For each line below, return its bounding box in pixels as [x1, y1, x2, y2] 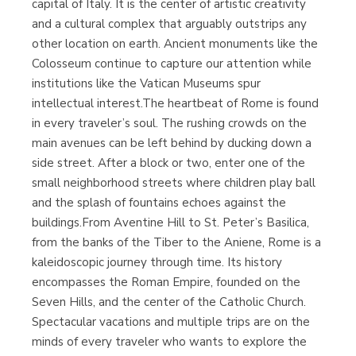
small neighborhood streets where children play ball [32, 174, 315, 191]
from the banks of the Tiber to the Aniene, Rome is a [32, 234, 321, 250]
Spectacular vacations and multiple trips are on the [32, 313, 310, 330]
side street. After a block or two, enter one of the [32, 154, 305, 171]
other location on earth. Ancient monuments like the [32, 35, 318, 52]
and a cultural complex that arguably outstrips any [32, 15, 307, 32]
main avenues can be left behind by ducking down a [32, 134, 311, 151]
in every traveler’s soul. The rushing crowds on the [32, 114, 307, 131]
